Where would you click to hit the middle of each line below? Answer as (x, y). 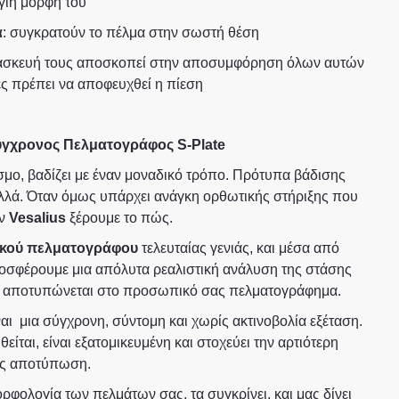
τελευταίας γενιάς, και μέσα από (238, 248)
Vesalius (37, 218)
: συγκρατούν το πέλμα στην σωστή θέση (130, 33)
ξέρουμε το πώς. (119, 218)
